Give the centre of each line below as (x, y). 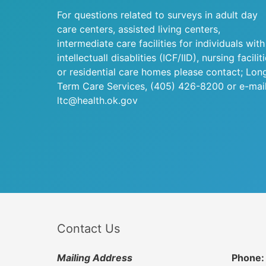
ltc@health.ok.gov (97, 100)
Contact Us (88, 229)
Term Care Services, (104, 86)
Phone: (248, 258)
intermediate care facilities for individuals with (161, 43)
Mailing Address (95, 258)
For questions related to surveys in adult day (157, 15)
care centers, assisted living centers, (139, 29)
